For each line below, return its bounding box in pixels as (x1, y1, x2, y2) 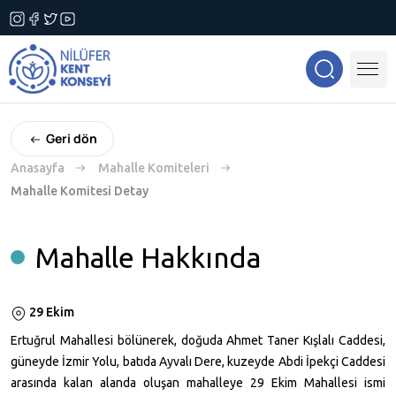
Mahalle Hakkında (35, 241, 261, 274)
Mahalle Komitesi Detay (11, 184, 148, 199)
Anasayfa (11, 161, 65, 176)
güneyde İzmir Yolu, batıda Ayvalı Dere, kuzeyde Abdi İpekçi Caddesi (11, 354, 385, 369)
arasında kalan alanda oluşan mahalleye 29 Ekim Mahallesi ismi (11, 376, 385, 391)
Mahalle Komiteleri (98, 161, 209, 176)
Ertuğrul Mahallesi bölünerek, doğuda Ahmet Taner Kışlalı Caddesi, (11, 333, 385, 348)
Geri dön (46, 130, 97, 148)
